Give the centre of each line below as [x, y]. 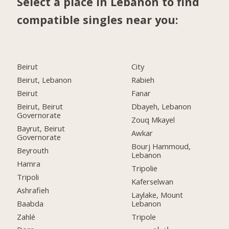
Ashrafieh [33, 190]
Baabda [30, 203]
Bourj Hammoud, [161, 146]
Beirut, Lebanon [44, 80]
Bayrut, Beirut [41, 129]
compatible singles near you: [98, 19]
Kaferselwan [153, 181]
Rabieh [143, 80]
